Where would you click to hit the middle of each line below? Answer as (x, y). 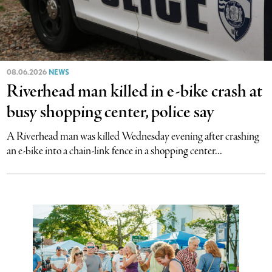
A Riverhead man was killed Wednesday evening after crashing (133, 137)
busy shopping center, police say (111, 113)
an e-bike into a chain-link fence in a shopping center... (115, 151)
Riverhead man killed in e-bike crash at (135, 92)
